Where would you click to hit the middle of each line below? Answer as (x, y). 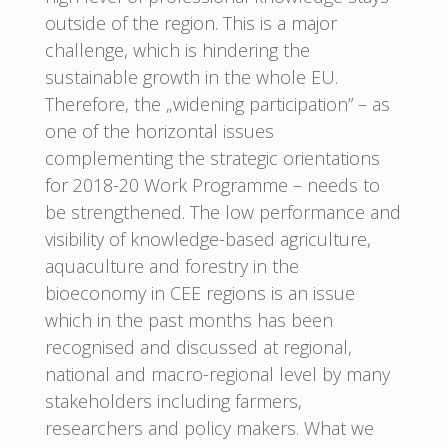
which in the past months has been (188, 319)
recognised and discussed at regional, (198, 346)
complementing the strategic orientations (212, 157)
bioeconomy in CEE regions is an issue (199, 292)
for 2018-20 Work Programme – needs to (212, 184)
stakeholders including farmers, (173, 400)
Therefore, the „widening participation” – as (217, 103)
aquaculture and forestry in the (171, 265)
